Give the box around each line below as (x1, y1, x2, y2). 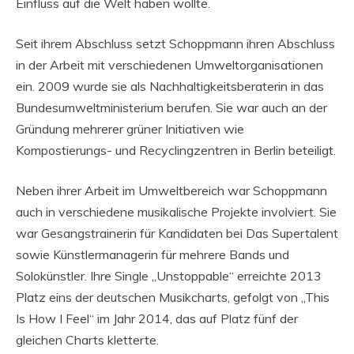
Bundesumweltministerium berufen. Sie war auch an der (16, 99, 327, 115)
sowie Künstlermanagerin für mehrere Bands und (16, 246, 289, 262)
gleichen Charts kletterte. (16, 331, 159, 348)
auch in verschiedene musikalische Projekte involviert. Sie (16, 203, 337, 220)
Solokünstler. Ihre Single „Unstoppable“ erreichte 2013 (16, 267, 322, 284)
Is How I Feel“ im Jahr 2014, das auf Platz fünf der (16, 310, 298, 326)
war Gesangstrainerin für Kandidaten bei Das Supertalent (16, 224, 338, 241)
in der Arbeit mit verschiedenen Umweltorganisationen (16, 56, 323, 73)
